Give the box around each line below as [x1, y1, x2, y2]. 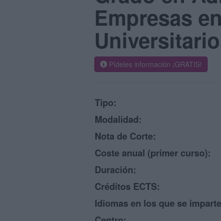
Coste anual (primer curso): [95, 147, 211, 159]
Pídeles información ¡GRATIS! [107, 59, 202, 69]
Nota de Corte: [95, 130, 156, 143]
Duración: [95, 163, 136, 176]
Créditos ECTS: [95, 180, 160, 193]
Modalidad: [95, 113, 142, 126]
